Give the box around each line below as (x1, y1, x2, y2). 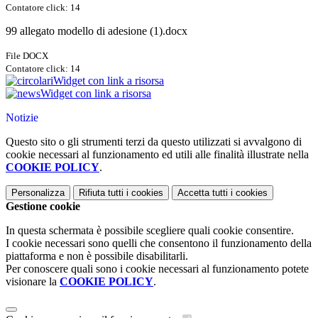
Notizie (6, 111, 38, 124)
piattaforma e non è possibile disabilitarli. (6, 250, 188, 263)
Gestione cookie (6, 200, 80, 213)
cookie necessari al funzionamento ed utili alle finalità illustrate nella (6, 148, 309, 161)
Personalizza (11, 187, 65, 199)
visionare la (6, 275, 60, 288)
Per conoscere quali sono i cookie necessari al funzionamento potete (6, 263, 309, 275)
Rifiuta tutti (79, 187, 124, 199)
